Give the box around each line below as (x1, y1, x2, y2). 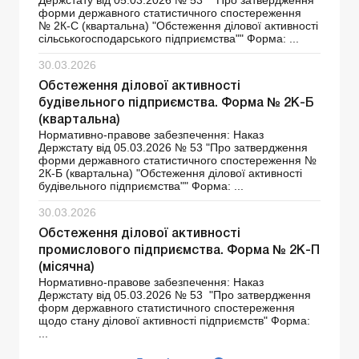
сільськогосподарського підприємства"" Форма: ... (38, 31, 299, 45)
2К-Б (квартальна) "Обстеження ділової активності (38, 166, 302, 179)
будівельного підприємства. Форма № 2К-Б (38, 97, 314, 109)
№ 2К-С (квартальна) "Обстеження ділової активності (38, 18, 318, 32)
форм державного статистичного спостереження (38, 301, 295, 314)
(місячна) (38, 261, 95, 273)
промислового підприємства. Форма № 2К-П (38, 244, 320, 256)
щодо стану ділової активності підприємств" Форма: (38, 313, 310, 327)
